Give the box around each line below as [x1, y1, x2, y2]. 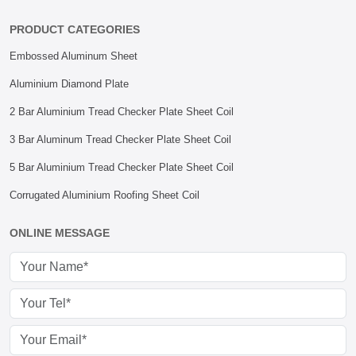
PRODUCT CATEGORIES [10, 23, 140, 36]
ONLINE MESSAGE [10, 226, 110, 239]
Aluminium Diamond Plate [10, 78, 129, 90]
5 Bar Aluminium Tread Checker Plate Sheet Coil [10, 161, 234, 173]
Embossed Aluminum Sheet [10, 50, 137, 62]
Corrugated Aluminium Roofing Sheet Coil [10, 189, 199, 201]
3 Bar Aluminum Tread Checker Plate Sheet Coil [10, 133, 231, 145]
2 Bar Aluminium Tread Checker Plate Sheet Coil [10, 106, 234, 118]
